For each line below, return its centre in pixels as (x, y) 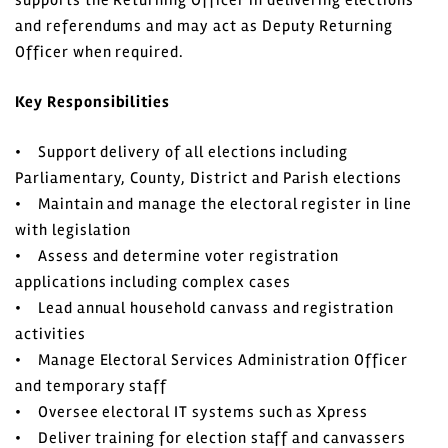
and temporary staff (91, 385)
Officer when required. (100, 51)
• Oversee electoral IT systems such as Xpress (192, 411)
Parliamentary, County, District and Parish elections (208, 177)
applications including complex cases (153, 281)
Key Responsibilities (93, 101)
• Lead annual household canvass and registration (204, 307)
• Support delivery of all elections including (182, 151)
